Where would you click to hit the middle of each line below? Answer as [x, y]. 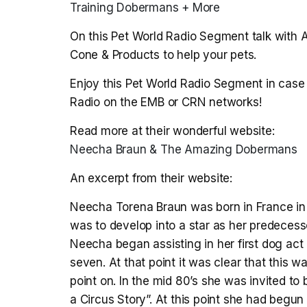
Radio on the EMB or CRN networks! [166, 102]
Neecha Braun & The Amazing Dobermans [184, 150]
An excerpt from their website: [151, 179]
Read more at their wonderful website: [174, 131]
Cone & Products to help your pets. [163, 55]
